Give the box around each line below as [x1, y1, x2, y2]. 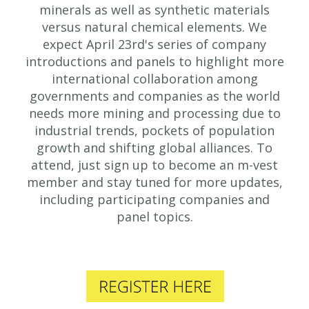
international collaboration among [51, 70, 258, 87]
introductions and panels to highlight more [25, 53, 284, 70]
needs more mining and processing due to [28, 105, 281, 121]
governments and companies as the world [29, 88, 280, 104]
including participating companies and [39, 191, 270, 208]
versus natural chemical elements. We [42, 19, 267, 35]
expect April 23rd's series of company [43, 36, 266, 52]
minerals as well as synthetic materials [39, 1, 270, 18]
